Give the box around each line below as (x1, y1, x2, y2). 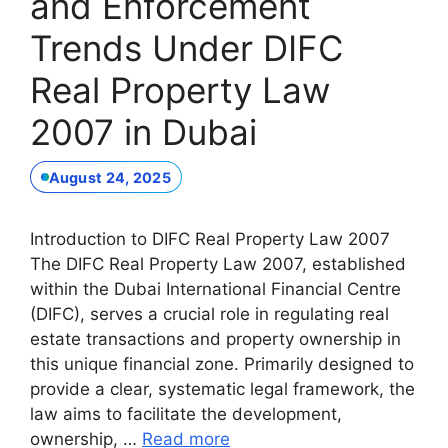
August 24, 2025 (48, 168, 171, 186)
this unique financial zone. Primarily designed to (30, 354, 414, 375)
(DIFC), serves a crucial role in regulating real (30, 304, 389, 325)
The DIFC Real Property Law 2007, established (30, 254, 406, 275)
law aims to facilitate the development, (30, 404, 342, 425)
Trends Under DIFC (30, 26, 343, 69)
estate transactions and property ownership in (30, 329, 401, 350)
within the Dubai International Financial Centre (30, 279, 401, 300)
